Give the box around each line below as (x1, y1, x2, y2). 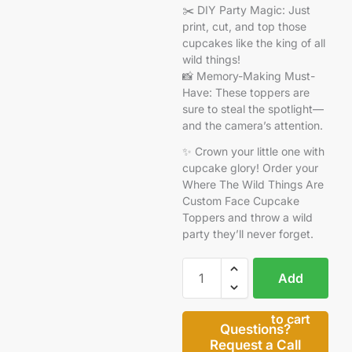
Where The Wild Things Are (181, 177, 324, 191)
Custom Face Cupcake (181, 193, 299, 207)
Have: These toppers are (181, 85, 310, 99)
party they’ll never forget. (181, 226, 313, 240)
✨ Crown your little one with (181, 144, 324, 158)
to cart (270, 310, 310, 327)
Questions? (219, 321, 291, 338)
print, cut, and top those (181, 19, 306, 33)
